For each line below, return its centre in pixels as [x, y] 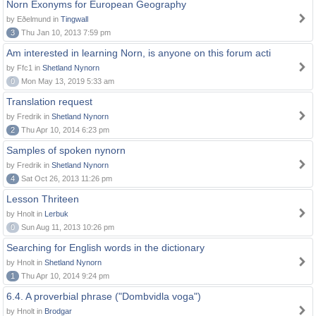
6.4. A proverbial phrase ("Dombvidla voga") [104, 296]
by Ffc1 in [24, 68]
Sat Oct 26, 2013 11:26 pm [66, 178]
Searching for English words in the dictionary [105, 248]
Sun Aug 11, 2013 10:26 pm [67, 227]
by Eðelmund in [34, 19]
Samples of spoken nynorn [66, 150]
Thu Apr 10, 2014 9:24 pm [64, 276]
